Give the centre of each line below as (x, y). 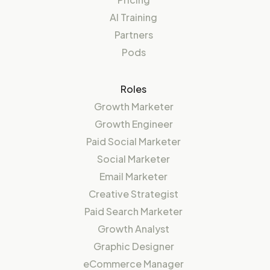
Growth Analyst (133, 229)
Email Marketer (133, 177)
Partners (133, 35)
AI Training (133, 17)
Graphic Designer (133, 246)
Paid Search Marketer (133, 212)
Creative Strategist (133, 194)
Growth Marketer (133, 107)
